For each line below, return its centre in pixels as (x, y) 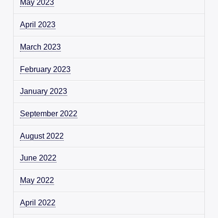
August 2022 (42, 136)
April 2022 (38, 203)
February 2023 (45, 69)
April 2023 (38, 25)
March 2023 (41, 47)
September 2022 (49, 114)
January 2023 (44, 91)
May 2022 (37, 181)
